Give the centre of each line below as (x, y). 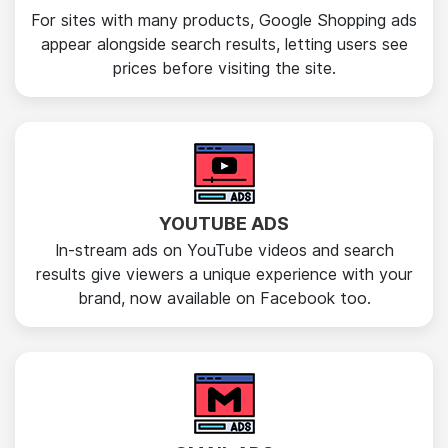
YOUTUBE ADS (224, 223)
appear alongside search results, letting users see (224, 44)
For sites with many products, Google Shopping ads (224, 20)
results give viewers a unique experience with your (224, 274)
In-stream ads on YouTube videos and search (224, 250)
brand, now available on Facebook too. (224, 298)
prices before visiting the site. (224, 68)
